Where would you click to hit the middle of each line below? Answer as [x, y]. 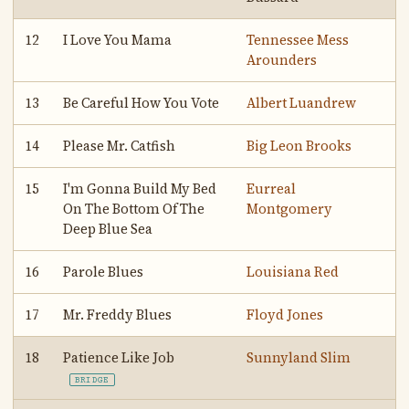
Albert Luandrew [302, 103]
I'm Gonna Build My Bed [140, 189]
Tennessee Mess [298, 40]
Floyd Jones [285, 315]
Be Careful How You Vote [142, 103]
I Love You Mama [118, 40]
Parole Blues [104, 272]
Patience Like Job [119, 357]
